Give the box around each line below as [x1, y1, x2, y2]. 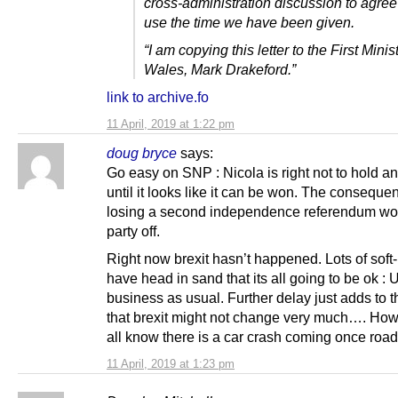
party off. [107, 223, 160, 240]
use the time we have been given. [144, 13, 354, 30]
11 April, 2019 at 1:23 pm [107, 357, 235, 371]
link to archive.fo [107, 89, 209, 106]
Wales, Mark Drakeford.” [144, 61, 296, 78]
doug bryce [107, 145, 177, 162]
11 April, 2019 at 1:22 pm [107, 117, 235, 131]
